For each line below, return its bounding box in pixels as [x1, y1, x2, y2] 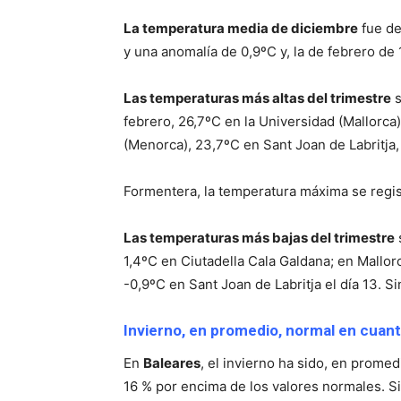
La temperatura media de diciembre [124, 20, 358, 38]
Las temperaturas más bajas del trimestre [124, 229, 395, 247]
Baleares [143, 354, 200, 372]
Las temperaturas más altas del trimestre [124, 90, 391, 107]
